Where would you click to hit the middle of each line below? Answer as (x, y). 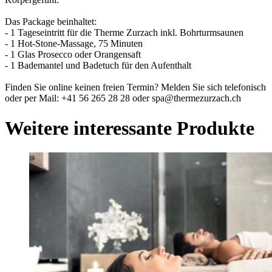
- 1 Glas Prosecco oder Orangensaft (73, 55)
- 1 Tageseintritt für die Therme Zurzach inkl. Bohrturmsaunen (124, 33)
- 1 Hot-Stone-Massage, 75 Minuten (74, 44)
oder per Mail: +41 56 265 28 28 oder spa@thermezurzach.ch (123, 98)
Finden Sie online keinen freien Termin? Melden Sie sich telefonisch (135, 87)
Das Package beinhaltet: (51, 22)
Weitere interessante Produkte (130, 128)
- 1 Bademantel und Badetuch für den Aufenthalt (98, 66)
